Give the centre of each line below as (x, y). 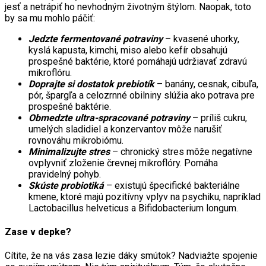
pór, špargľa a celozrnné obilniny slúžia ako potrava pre (142, 95)
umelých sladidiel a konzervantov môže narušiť (125, 129)
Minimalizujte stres (69, 151)
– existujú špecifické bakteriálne (172, 185)
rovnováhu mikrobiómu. (76, 140)
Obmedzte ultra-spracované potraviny (109, 118)
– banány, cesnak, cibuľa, (206, 84)
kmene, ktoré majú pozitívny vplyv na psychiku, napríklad (145, 197)
